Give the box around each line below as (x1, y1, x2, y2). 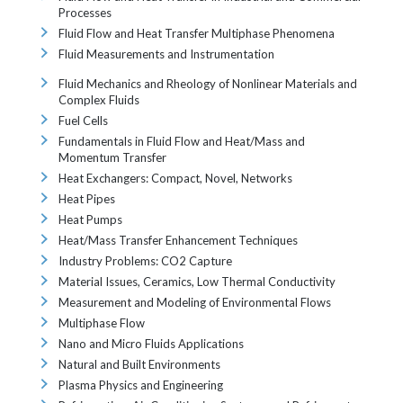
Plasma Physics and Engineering (58, 378, 223, 392)
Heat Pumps (58, 212, 122, 227)
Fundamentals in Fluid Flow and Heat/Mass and (58, 134, 305, 148)
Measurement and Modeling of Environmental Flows (58, 295, 331, 309)
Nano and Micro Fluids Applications (58, 336, 244, 351)
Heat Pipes (58, 192, 115, 206)
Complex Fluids (58, 93, 139, 107)
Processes (58, 5, 112, 20)
